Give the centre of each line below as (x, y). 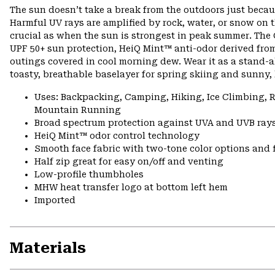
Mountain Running (78, 110)
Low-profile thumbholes (89, 175)
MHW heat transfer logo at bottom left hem (131, 188)
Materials (48, 248)
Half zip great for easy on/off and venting (129, 162)
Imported (55, 200)
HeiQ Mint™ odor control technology (117, 136)
